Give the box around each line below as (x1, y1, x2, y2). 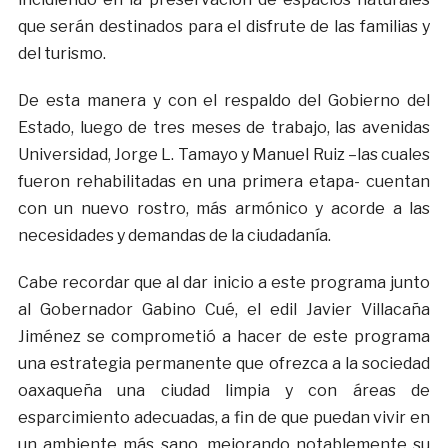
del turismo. (17, 44, 106, 64)
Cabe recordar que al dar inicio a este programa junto (17, 273, 431, 293)
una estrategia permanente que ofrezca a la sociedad (17, 354, 431, 374)
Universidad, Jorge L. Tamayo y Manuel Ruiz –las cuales (17, 145, 431, 165)
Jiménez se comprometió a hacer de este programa (17, 327, 431, 347)
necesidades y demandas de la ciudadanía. (17, 226, 331, 246)
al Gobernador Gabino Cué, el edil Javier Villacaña (17, 300, 431, 320)
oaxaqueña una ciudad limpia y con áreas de (17, 381, 431, 401)
